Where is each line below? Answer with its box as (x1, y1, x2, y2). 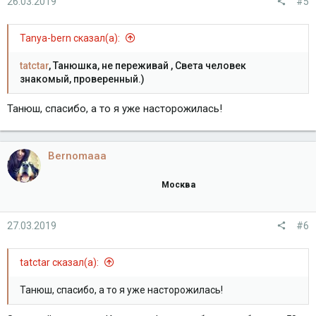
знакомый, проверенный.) (20, 73, 145, 85)
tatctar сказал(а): (20, 256, 101, 268)
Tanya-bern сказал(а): (20, 32, 122, 44)
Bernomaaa (48, 149, 107, 162)
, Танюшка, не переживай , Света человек (49, 59, 246, 71)
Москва (162, 178, 195, 190)
